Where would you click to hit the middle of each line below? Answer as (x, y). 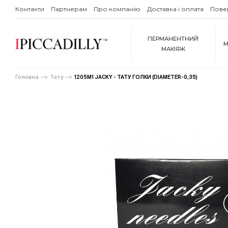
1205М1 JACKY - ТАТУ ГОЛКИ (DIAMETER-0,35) (136, 77)
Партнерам (69, 9)
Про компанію (117, 9)
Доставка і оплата (175, 9)
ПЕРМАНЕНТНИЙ (173, 39)
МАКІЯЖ (173, 49)
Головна (27, 77)
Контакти (30, 9)
